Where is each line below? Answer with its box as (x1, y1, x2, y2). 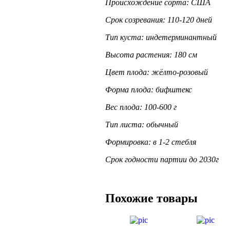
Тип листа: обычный (105, 120, 178, 129)
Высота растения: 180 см (105, 50, 197, 59)
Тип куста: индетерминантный (105, 32, 217, 42)
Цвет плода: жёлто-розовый (105, 67, 208, 76)
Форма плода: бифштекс (105, 85, 192, 94)
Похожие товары (105, 191, 198, 205)
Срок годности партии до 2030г (105, 155, 219, 164)
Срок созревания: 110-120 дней (105, 15, 212, 24)
